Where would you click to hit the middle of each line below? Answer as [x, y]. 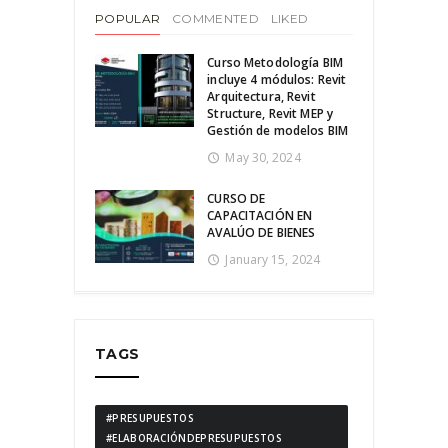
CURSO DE [236, 198]
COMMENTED [215, 18]
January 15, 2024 [273, 259]
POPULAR [128, 18]
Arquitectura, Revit [261, 96]
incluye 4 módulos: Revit [277, 79]
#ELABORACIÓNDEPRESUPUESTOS [194, 438]
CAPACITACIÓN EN [260, 215]
